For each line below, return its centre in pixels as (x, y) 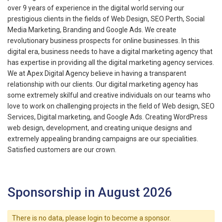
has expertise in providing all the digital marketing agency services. (111, 62)
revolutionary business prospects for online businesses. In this (104, 40)
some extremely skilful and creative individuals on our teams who (109, 95)
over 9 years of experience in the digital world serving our (96, 8)
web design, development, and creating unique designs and (100, 128)
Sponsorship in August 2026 (90, 192)
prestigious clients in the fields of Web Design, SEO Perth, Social (106, 19)
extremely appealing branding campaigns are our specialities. (103, 139)
